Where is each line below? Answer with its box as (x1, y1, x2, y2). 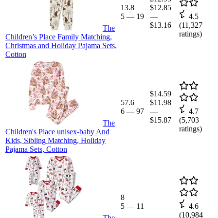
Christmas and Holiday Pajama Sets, (5, 41, 117, 50)
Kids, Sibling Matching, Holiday (5, 136, 106, 145)
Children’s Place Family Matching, (5, 32, 112, 41)
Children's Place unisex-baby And (5, 127, 109, 136)
